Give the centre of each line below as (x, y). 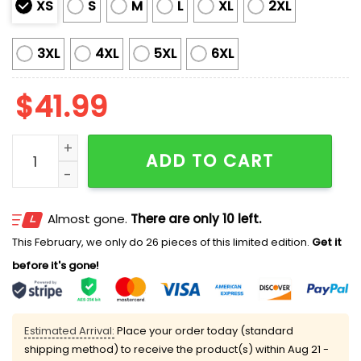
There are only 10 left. (196, 218)
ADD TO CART (210, 161)
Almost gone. (89, 218)
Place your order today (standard (204, 330)
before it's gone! (56, 265)
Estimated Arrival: (69, 330)
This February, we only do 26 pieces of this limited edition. (161, 242)
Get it (326, 242)
